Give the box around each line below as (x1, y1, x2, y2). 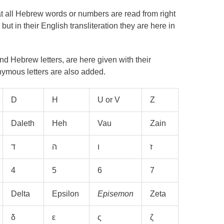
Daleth (10, 119, 34, 128)
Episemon (97, 189, 133, 198)
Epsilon (51, 189, 79, 198)
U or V (97, 95, 120, 104)
